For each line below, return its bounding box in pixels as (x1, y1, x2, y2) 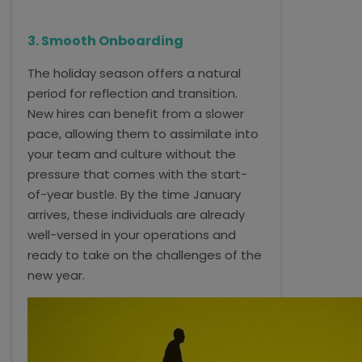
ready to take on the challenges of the (27, 246, 262, 263)
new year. (27, 267, 85, 284)
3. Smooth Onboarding (27, 32, 183, 50)
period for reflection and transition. (27, 85, 238, 102)
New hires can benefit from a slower (27, 105, 244, 122)
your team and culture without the (27, 145, 236, 162)
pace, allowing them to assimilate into (27, 125, 259, 142)
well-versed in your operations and (27, 226, 236, 243)
